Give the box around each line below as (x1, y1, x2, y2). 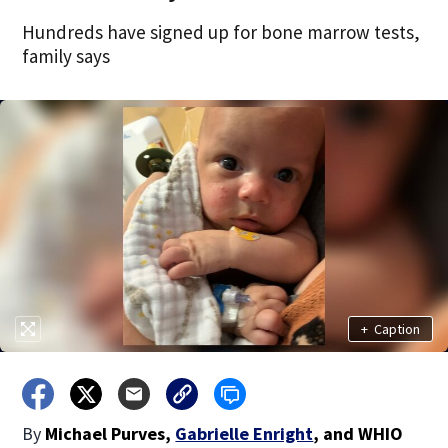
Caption (373, 319, 420, 338)
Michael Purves (45, 422, 166, 445)
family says (22, 44, 111, 68)
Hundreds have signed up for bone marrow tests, (22, 20, 421, 44)
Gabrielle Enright (175, 422, 314, 445)
